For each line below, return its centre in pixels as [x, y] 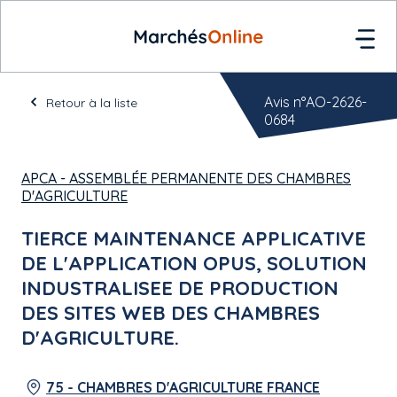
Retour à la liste [92, 103]
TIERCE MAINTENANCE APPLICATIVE [194, 238]
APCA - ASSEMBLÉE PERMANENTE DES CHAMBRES [186, 178]
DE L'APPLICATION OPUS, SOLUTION [194, 263]
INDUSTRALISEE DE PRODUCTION [180, 288]
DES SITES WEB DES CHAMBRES [171, 313]
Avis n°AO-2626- [315, 102]
